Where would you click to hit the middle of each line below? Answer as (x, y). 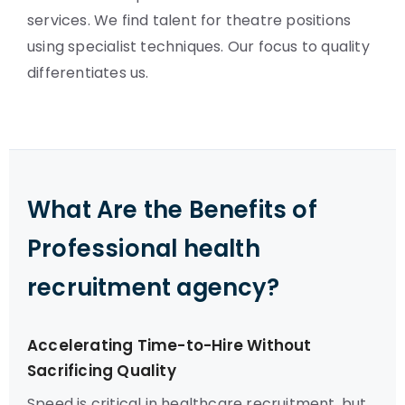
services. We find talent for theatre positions (189, 20)
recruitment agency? (153, 287)
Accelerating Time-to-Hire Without (170, 345)
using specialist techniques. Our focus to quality (198, 47)
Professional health (144, 249)
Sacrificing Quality (102, 371)
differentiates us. (88, 73)
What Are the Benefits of (172, 210)
